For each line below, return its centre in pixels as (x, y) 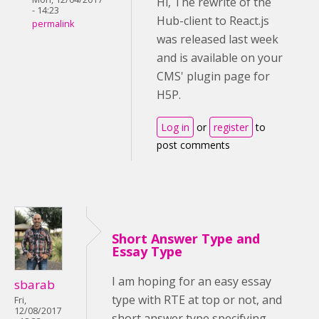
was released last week (218, 39)
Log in (175, 127)
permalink (53, 23)
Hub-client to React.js (213, 20)
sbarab (35, 284)
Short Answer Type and (186, 238)
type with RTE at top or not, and (197, 299)
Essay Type (147, 251)
